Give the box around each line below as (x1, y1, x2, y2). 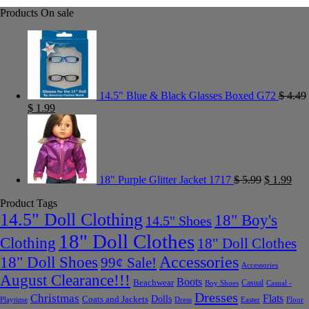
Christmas (30, 292, 79, 306)
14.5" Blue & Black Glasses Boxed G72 (99, 90, 276, 102)
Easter (241, 295, 260, 304)
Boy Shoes (205, 279, 239, 288)
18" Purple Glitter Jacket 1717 (99, 174, 231, 186)
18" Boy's (215, 212, 277, 230)
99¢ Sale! (101, 255, 157, 272)
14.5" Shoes (146, 213, 212, 229)
